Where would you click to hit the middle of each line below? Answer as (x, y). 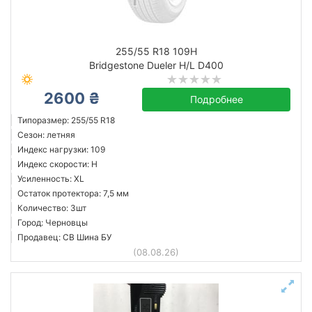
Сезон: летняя (46, 135)
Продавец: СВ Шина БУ (64, 237)
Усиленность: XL (51, 179)
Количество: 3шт (52, 208)
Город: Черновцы (53, 223)
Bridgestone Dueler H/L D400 (156, 65)
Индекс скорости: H (57, 164)
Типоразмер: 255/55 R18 (66, 120)
